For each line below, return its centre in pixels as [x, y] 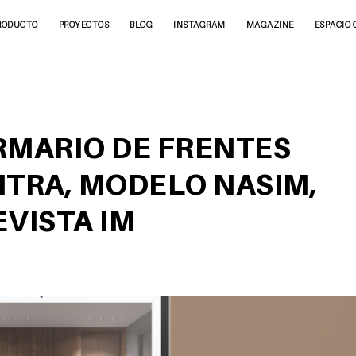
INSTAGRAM [199, 25]
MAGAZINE [270, 25]
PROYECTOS [84, 25]
